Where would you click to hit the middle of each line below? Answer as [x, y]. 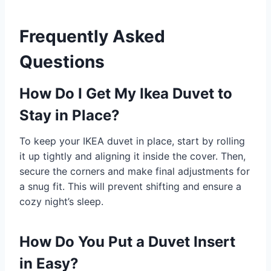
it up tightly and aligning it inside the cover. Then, [132, 156]
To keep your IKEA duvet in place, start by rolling [132, 141]
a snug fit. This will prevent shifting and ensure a [130, 186]
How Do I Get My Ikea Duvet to [126, 93]
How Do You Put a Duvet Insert [127, 241]
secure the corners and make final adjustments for [135, 171]
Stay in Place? [70, 115]
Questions [62, 61]
